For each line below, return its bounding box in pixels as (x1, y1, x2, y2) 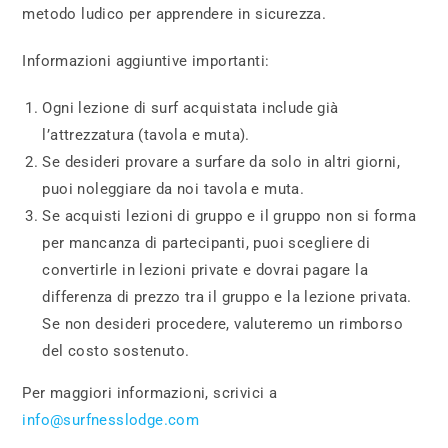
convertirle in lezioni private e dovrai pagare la (42, 260, 369, 279)
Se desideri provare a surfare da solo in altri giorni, (42, 152, 401, 171)
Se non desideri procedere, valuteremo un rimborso (42, 314, 404, 333)
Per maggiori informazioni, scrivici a (22, 383, 278, 402)
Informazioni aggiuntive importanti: (22, 51, 270, 70)
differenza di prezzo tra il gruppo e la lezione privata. (42, 287, 412, 306)
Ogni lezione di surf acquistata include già (42, 98, 339, 117)
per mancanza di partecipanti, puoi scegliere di (42, 233, 371, 252)
